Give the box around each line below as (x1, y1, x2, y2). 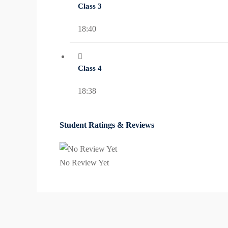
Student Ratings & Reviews (60, 121, 154, 130)
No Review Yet (60, 158, 109, 167)
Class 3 (78, 2, 102, 11)
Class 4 (78, 64, 102, 73)
